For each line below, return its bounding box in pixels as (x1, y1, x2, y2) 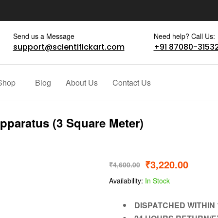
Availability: (109, 176, 143, 186)
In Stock (143, 176, 170, 186)
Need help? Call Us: (153, 31, 215, 41)
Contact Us (112, 77, 151, 89)
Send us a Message (13, 31, 74, 41)
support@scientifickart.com (13, 41, 125, 53)
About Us (65, 77, 98, 89)
